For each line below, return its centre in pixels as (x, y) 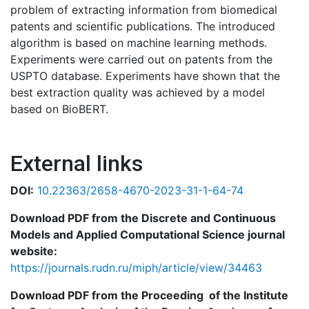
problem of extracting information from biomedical (144, 10)
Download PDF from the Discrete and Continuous (143, 218)
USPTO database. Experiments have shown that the (145, 76)
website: (34, 251)
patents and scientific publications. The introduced (143, 26)
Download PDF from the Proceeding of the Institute (149, 295)
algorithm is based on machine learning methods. (139, 43)
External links (77, 163)
